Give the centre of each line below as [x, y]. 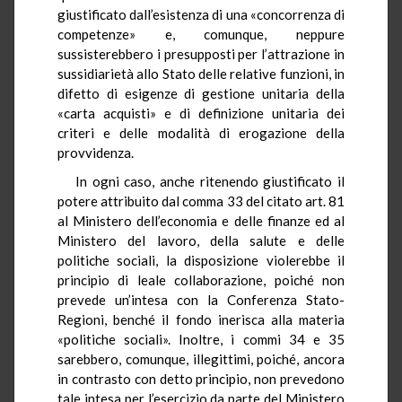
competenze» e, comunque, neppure [201, 34]
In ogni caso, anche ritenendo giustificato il [210, 181]
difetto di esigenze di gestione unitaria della [201, 93]
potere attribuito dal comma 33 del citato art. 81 [201, 201]
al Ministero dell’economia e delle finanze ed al [201, 220]
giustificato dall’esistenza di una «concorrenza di [201, 14]
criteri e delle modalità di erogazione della [201, 132]
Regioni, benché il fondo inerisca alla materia [201, 319]
